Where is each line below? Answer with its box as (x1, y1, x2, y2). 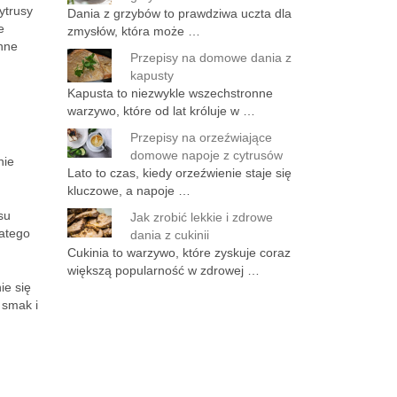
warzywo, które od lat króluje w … (67, 104, 255, 118)
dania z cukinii (130, 228, 209, 242)
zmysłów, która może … (67, 24, 200, 38)
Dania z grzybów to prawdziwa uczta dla (67, 6, 292, 20)
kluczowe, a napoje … (67, 183, 191, 198)
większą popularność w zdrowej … (67, 263, 260, 277)
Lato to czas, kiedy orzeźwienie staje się (67, 166, 292, 180)
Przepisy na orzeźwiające (130, 130, 272, 144)
